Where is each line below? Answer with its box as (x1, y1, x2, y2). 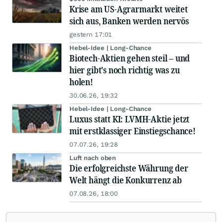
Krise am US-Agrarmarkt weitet (69, 3, 188, 15)
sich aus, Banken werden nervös (69, 15, 189, 27)
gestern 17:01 (69, 31, 112, 39)
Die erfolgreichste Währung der (69, 162, 188, 174)
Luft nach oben (69, 154, 116, 162)
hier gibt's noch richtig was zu (69, 64, 180, 76)
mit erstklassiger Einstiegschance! (69, 125, 196, 137)
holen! (69, 76, 93, 88)
